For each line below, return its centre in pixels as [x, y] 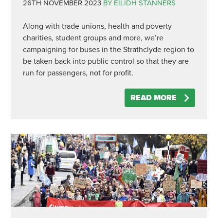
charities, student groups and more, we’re [93, 38]
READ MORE [154, 98]
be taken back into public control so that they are [106, 61]
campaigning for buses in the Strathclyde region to [108, 50]
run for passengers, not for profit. [78, 73]
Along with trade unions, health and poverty [97, 26]
